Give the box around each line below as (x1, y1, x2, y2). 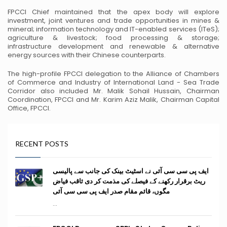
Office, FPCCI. (8, 103, 51, 113)
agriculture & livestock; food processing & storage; (8, 33, 219, 43)
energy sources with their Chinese (8, 50, 120, 60)
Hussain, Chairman (149, 86, 220, 96)
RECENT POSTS (15, 139, 68, 148)
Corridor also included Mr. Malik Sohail (8, 86, 149, 96)
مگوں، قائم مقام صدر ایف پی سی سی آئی (53, 186, 170, 196)
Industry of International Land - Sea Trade (72, 78, 219, 87)
